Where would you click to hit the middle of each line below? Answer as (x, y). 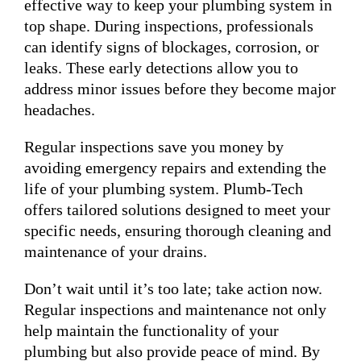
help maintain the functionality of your (151, 330)
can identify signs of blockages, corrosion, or (172, 46)
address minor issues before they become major (180, 88)
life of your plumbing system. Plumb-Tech (164, 188)
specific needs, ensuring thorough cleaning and (178, 230)
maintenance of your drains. (116, 251)
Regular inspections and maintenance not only (175, 309)
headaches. (60, 109)
